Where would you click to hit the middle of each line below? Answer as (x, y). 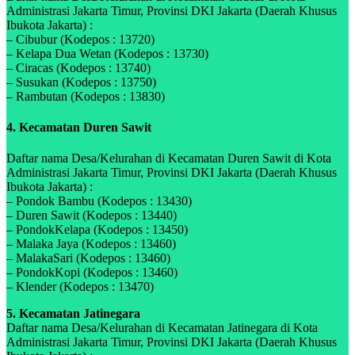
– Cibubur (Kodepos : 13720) (80, 39)
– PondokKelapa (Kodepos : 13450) (97, 230)
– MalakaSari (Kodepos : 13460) (88, 258)
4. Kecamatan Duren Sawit (79, 127)
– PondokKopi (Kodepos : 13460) (92, 273)
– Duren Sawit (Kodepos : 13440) (92, 216)
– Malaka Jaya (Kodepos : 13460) (91, 244)
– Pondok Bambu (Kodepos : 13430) (99, 201)
